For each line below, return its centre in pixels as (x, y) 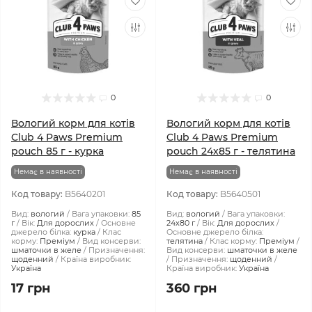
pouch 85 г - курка (57, 151)
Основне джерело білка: (215, 232)
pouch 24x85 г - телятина (231, 151)
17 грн (31, 288)
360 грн (192, 288)
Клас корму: (233, 241)
